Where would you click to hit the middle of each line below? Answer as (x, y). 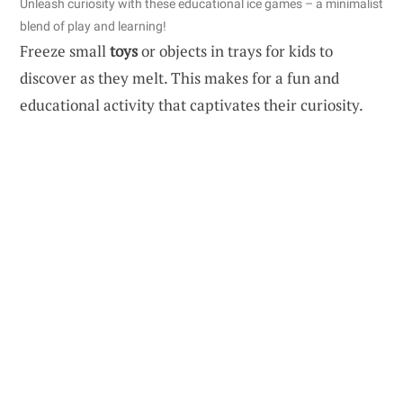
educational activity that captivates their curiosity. (192, 105)
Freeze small (65, 51)
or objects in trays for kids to (235, 51)
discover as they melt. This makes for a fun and (179, 78)
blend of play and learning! (93, 27)
